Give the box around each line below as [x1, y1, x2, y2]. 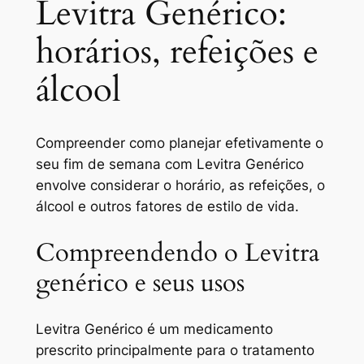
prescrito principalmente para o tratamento [35, 342, 314, 359]
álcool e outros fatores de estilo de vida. [35, 197, 299, 214]
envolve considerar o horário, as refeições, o [35, 176, 325, 193]
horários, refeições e [35, 28, 318, 75]
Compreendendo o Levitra [35, 235, 319, 270]
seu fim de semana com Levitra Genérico [35, 155, 304, 172]
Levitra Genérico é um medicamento [35, 321, 273, 338]
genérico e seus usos [35, 265, 245, 300]
